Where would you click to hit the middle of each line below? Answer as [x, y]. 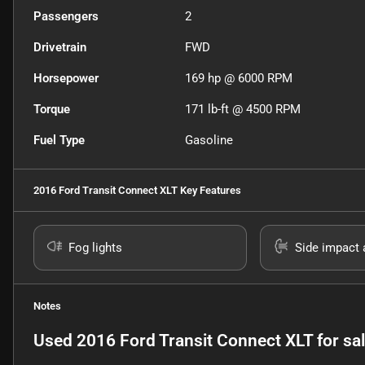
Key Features [209, 190]
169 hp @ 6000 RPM [239, 78]
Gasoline [209, 140]
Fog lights [95, 247]
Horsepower [66, 78]
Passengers [66, 16]
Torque [52, 109]
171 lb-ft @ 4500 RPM [243, 109]
